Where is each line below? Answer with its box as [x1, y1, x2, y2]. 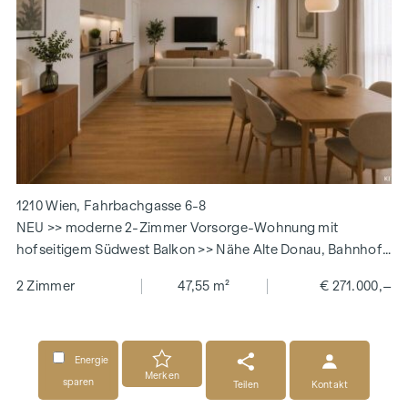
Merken [144, 369, 180, 381]
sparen [63, 376, 94, 388]
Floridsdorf [15, 264, 87, 280]
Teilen [232, 378, 260, 390]
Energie [74, 354, 108, 366]
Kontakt [311, 378, 349, 390]
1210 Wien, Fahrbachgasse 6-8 [15, 199, 207, 214]
